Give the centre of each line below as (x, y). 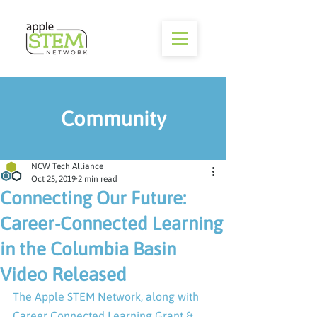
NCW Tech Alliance (67, 166)
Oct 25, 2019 (53, 179)
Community (113, 119)
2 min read (98, 179)
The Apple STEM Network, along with (107, 296)
